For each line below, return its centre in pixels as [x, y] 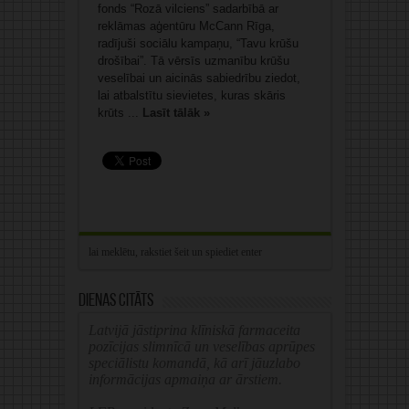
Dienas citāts [115, 302]
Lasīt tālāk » [176, 113]
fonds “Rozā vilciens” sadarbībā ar [188, 9]
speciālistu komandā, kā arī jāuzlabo [194, 363]
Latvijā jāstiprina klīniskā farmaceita [194, 330]
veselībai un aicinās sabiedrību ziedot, [199, 79]
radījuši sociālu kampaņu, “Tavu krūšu [198, 44]
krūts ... [120, 113]
